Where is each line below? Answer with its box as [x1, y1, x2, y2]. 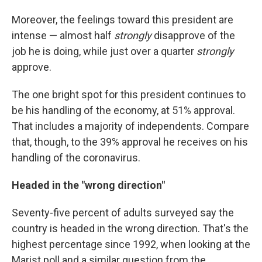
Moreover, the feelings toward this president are [12, 13, 233, 26]
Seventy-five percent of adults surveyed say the [12, 206, 234, 219]
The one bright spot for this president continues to [12, 88, 246, 101]
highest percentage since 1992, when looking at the [12, 238, 250, 251]
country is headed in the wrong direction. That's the [12, 222, 249, 235]
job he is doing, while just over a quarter [12, 45, 196, 58]
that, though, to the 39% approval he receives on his [12, 136, 248, 149]
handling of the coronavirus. [12, 151, 140, 164]
